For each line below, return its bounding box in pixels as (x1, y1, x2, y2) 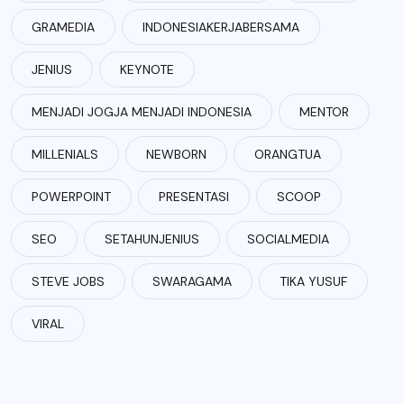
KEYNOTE (120, 61, 174, 78)
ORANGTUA (254, 146, 321, 162)
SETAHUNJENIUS (105, 231, 199, 247)
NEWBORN (146, 146, 207, 162)
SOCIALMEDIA (247, 231, 329, 247)
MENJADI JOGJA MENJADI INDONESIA (32, 104, 252, 120)
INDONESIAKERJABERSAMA (142, 19, 299, 35)
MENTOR (299, 104, 349, 120)
